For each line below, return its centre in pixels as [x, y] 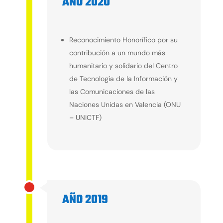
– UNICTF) [85, 118]
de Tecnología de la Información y [123, 79]
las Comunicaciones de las [112, 92]
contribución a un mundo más [117, 53]
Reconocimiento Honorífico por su [123, 40]
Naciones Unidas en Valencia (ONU [125, 105]
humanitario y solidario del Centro [123, 66]
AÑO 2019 [85, 200]
